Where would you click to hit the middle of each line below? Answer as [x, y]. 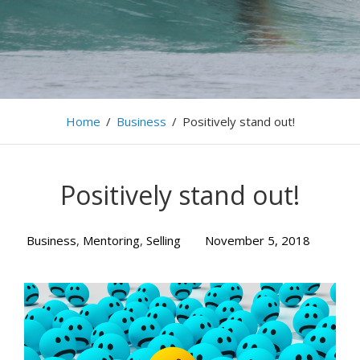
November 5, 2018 [257, 240]
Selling [163, 240]
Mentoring [111, 240]
